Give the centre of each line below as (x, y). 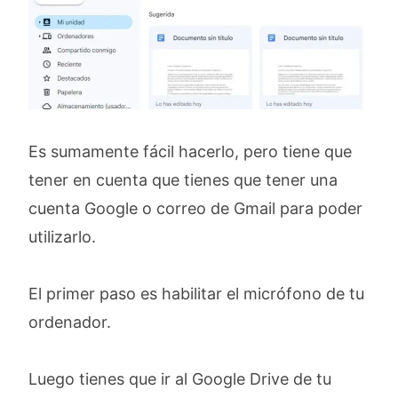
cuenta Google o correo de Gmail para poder (195, 209)
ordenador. (70, 322)
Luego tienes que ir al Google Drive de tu (180, 379)
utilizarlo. (64, 237)
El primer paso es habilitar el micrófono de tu (196, 294)
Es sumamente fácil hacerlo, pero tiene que (190, 152)
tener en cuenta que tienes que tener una (183, 180)
